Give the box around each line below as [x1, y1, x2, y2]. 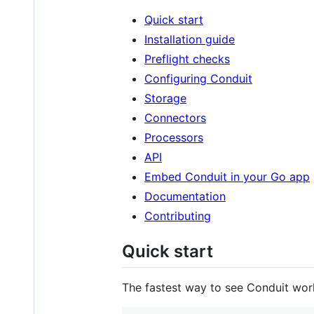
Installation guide [144, 32, 235, 47]
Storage [144, 91, 186, 106]
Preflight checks [144, 52, 230, 67]
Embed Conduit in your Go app [144, 170, 310, 184]
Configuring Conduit [144, 71, 252, 86]
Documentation [144, 189, 226, 204]
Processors [144, 130, 203, 145]
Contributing [144, 209, 211, 224]
